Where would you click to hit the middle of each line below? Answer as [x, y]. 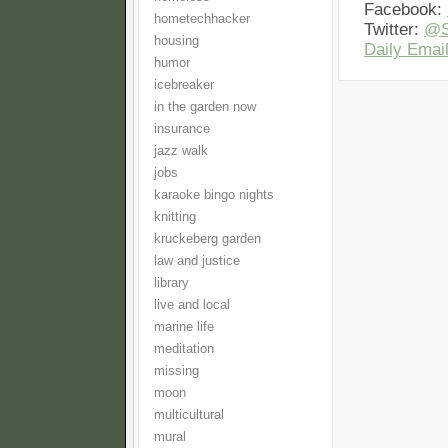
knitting [175, 217]
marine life [184, 327]
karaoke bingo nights [214, 195]
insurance [182, 129]
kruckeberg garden [207, 239]
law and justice [197, 261]
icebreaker [184, 85]
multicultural [189, 415]
